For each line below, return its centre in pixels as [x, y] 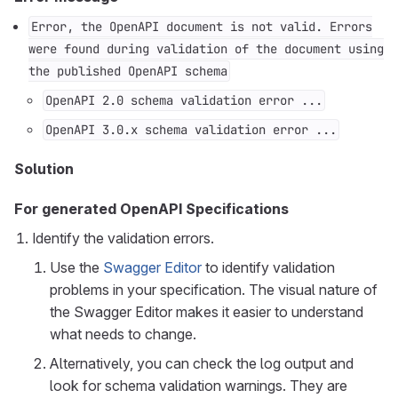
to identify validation [268, 267]
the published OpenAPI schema [128, 71]
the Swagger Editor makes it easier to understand [207, 312]
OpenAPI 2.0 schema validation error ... [184, 100]
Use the [76, 267]
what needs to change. [123, 334]
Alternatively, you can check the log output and [202, 363]
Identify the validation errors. [123, 238]
